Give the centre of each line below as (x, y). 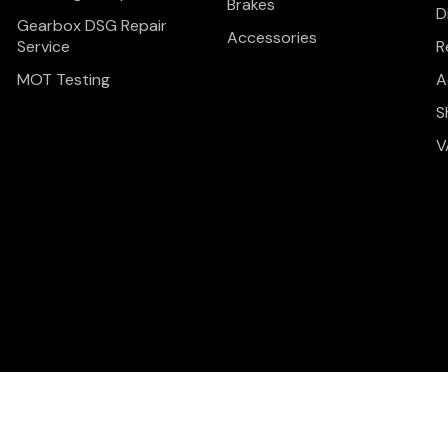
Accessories (271, 38)
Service (44, 47)
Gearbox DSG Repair (92, 26)
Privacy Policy (272, 437)
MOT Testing (64, 80)
